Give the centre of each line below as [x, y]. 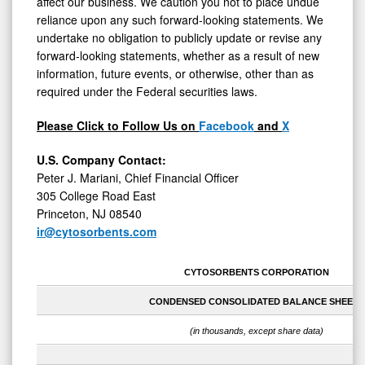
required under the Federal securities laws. [147, 92]
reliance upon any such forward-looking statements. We [180, 20]
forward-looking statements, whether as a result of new [178, 56]
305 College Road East [96, 196]
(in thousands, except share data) [256, 331]
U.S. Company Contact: [101, 160]
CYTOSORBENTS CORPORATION [256, 273]
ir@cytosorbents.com [97, 232]
